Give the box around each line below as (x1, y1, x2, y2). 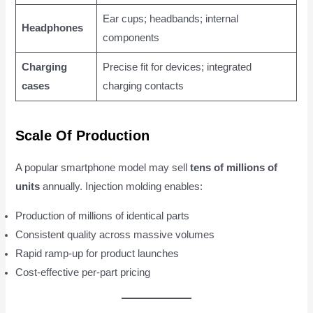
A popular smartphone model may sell (15, 162, 191, 174)
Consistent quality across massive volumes (15, 228, 215, 240)
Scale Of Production (15, 128, 150, 144)
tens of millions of (190, 162, 278, 174)
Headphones (21, 22, 83, 34)
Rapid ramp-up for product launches (15, 247, 180, 259)
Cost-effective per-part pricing (15, 266, 151, 278)
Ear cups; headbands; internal (102, 13, 238, 24)
